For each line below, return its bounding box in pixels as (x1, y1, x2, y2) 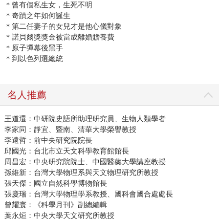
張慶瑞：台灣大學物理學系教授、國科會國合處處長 (4, 190, 173, 198)
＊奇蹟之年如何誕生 (4, 11, 70, 20)
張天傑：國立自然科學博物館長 (4, 179, 107, 188)
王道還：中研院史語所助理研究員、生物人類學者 (4, 114, 166, 123)
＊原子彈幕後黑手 (4, 44, 63, 52)
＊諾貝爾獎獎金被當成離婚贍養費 (4, 33, 114, 42)
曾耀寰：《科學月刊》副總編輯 (4, 200, 107, 209)
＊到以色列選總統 (4, 54, 63, 63)
